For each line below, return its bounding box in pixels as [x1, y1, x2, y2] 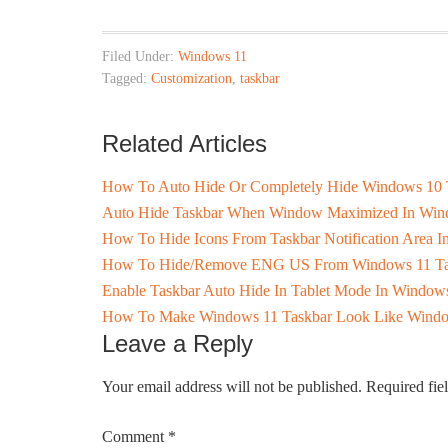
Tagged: [102, 71, 151, 86]
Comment [102, 428, 168, 445]
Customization [151, 71, 232, 86]
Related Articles [102, 130, 267, 157]
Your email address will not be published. [102, 378, 362, 395]
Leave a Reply [102, 330, 253, 357]
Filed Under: [102, 49, 178, 64]
